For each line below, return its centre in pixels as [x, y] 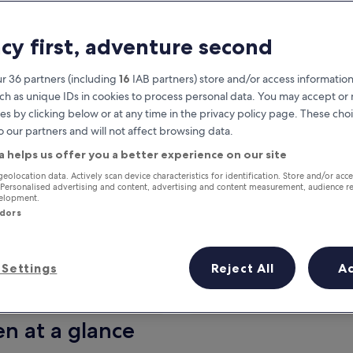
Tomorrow [59, 290]
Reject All [242, 268]
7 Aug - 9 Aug [294, 307]
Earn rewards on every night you [178, 177]
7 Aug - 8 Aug [59, 307]
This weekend [294, 290]
